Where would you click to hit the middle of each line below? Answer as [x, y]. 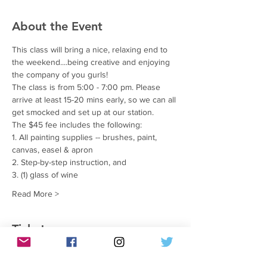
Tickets [31, 229]
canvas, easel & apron [52, 150]
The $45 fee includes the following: [77, 125]
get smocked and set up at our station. [83, 112]
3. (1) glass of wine [45, 175]
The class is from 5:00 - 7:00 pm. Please [87, 87]
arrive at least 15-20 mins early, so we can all [95, 100]
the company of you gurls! [60, 75]
